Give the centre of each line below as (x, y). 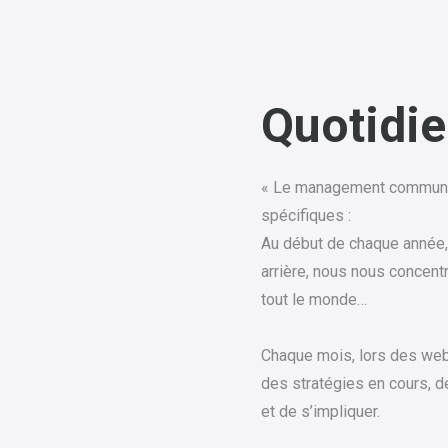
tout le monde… (314, 300)
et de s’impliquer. (321, 412)
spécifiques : (306, 216)
